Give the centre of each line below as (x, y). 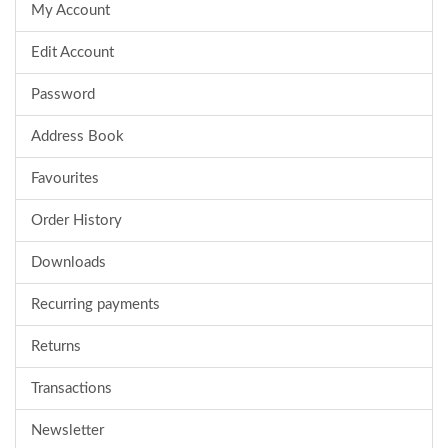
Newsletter (67, 430)
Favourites (65, 178)
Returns (56, 346)
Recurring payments (95, 304)
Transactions (71, 388)
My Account (70, 10)
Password (63, 94)
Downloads (68, 262)
